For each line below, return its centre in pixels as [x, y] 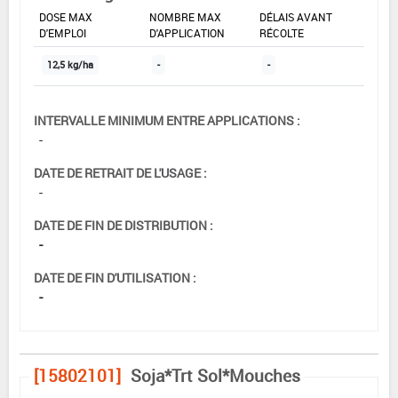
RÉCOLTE [282, 33]
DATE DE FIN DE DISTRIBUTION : [123, 226]
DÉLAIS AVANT [296, 17]
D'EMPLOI [63, 33]
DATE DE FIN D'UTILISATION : [115, 278]
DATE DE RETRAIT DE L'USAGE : [120, 173]
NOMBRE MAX [185, 17]
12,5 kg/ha [70, 65]
